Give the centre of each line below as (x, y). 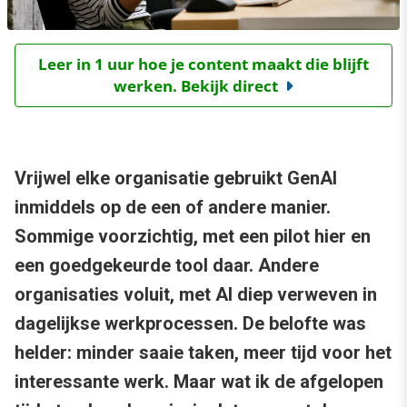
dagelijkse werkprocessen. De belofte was (190, 324)
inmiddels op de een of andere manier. (173, 208)
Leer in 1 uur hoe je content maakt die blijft (203, 65)
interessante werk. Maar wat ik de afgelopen (199, 382)
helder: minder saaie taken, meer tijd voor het (203, 353)
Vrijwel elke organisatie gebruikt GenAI (176, 179)
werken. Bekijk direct (196, 86)
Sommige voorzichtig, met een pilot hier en (193, 237)
